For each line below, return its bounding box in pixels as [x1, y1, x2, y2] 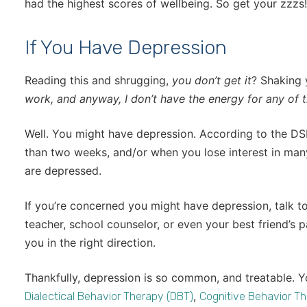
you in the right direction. [25, 236, 156, 250]
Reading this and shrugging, [25, 73, 172, 88]
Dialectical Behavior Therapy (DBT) [25, 290, 193, 304]
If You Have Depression [25, 36, 227, 60]
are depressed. [25, 164, 101, 178]
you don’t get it [172, 73, 251, 88]
